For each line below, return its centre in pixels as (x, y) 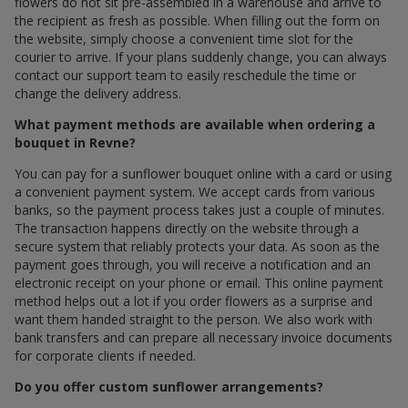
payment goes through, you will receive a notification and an (193, 265)
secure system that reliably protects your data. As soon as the (197, 247)
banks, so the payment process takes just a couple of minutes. (199, 210)
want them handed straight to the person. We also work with (194, 320)
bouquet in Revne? (75, 143)
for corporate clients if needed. (105, 356)
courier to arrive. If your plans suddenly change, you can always (201, 57)
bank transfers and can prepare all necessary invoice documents (204, 338)
